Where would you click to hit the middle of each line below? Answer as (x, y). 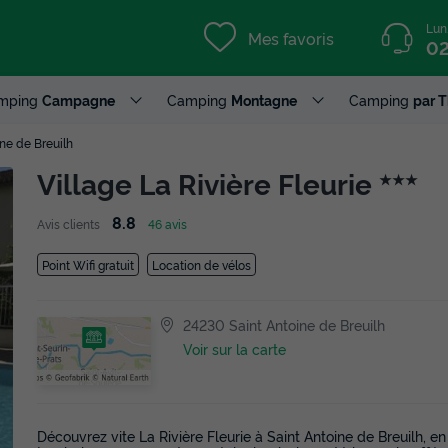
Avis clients (68, 223)
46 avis (167, 223)
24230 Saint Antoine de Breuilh (284, 325)
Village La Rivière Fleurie (208, 182)
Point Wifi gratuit (88, 265)
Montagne (264, 99)
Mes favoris (291, 38)
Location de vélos (201, 265)
